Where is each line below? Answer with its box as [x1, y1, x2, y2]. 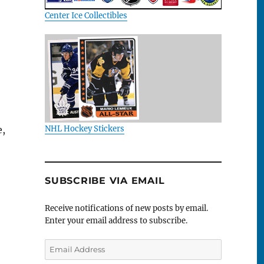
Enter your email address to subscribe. [45, 216, 187, 226]
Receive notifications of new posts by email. [45, 203, 208, 214]
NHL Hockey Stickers [45, 123, 124, 134]
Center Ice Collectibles [45, 10, 127, 21]
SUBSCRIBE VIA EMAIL [45, 175, 165, 187]
